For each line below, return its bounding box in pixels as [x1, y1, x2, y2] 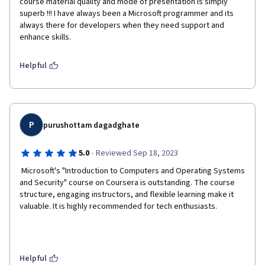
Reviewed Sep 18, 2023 [95, 147, 178, 159]
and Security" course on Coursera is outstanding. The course [20, 177, 235, 189]
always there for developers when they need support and [20, 20, 224, 31]
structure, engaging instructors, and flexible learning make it [20, 189, 234, 201]
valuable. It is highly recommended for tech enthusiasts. [20, 201, 221, 212]
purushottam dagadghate [43, 119, 140, 131]
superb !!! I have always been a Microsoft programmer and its [20, 8, 234, 20]
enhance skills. [20, 31, 73, 43]
